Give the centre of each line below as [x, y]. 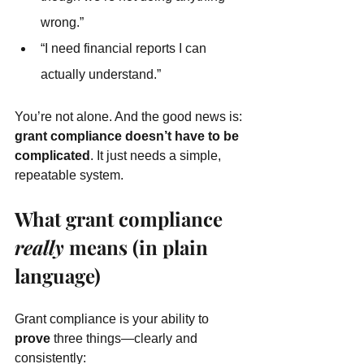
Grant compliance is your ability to [113, 319]
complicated [52, 156]
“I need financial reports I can [125, 48]
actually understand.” [101, 74]
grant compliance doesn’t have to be [128, 136]
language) [58, 275]
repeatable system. [69, 175]
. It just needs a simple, [157, 156]
